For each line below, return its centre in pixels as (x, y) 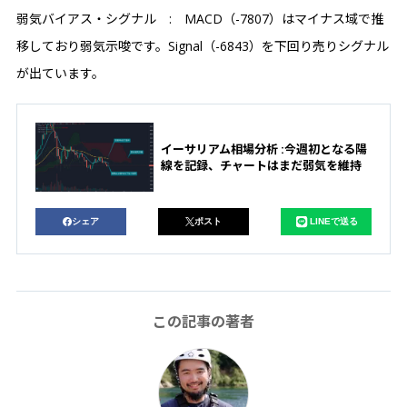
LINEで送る (333, 222)
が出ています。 (60, 74)
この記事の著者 (203, 322)
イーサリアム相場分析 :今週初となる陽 (264, 149)
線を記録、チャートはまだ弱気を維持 (261, 166)
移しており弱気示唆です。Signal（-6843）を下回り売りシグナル (203, 46)
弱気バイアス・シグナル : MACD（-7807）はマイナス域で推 (200, 19)
